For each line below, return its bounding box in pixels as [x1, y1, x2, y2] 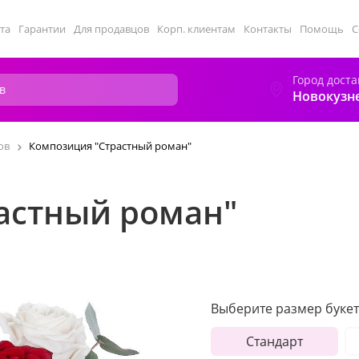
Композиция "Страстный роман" [29, 139, 192, 153]
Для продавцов [74, 22, 149, 36]
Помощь [300, 22, 344, 36]
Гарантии [18, 22, 66, 36]
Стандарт [245, 333, 303, 350]
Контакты [244, 22, 292, 36]
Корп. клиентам [157, 22, 236, 36]
